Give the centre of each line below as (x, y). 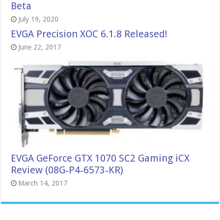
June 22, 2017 (40, 47)
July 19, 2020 (39, 19)
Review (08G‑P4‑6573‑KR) (67, 170)
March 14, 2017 (43, 183)
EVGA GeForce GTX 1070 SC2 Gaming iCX (100, 158)
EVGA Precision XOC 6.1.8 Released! (89, 34)
